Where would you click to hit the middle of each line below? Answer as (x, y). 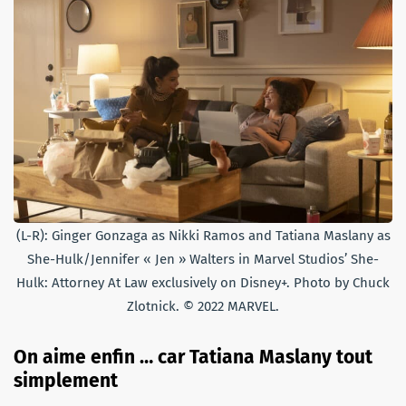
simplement (66, 380)
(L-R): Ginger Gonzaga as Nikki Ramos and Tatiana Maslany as (203, 235)
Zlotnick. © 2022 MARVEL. (203, 306)
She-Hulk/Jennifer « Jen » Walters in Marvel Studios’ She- (203, 259)
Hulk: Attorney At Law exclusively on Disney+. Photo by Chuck (203, 282)
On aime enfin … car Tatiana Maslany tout (193, 357)
